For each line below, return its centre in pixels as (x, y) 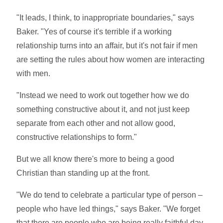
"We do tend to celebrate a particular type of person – (110, 195)
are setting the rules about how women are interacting (111, 59)
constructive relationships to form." (77, 137)
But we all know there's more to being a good (96, 159)
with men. (34, 73)
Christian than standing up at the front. (83, 173)
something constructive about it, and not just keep (103, 109)
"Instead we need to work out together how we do (103, 95)
